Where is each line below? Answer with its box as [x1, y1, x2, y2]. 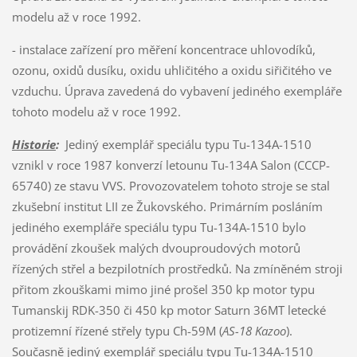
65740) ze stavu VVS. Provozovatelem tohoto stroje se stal [11, 177, 330, 194]
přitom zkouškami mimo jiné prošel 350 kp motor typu [11, 280, 315, 297]
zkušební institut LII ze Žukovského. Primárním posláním [11, 198, 323, 214]
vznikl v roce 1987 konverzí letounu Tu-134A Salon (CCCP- [11, 156, 330, 173]
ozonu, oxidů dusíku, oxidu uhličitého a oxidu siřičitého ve [11, 61, 331, 78]
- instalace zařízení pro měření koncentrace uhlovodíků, [11, 41, 316, 57]
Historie [11, 135, 56, 152]
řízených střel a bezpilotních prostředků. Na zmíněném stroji [11, 260, 343, 277]
